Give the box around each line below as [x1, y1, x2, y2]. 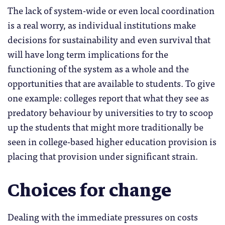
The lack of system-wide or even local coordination [8, 3, 214, 18]
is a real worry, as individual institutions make [8, 17, 196, 32]
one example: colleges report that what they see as [8, 90, 209, 105]
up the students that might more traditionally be [8, 119, 203, 134]
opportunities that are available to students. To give [8, 75, 215, 90]
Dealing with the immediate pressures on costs [8, 208, 198, 224]
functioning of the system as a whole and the [8, 61, 189, 76]
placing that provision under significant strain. [8, 148, 198, 163]
